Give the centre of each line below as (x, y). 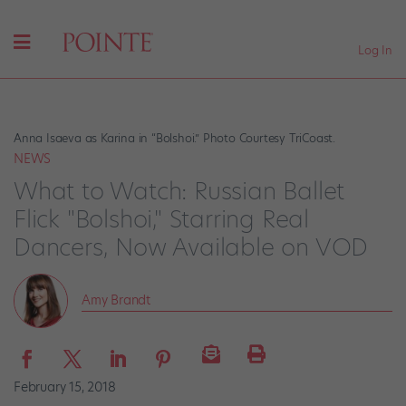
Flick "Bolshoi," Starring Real (161, 219)
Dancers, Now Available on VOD (191, 247)
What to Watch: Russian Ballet (179, 191)
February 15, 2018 (65, 387)
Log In (375, 50)
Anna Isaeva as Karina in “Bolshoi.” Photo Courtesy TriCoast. (174, 139)
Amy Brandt (116, 300)
